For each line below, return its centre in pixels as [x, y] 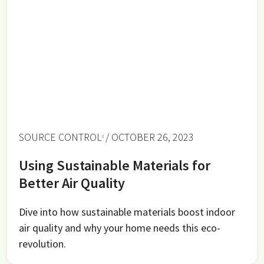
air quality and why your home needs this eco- [120, 227]
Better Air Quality [72, 183]
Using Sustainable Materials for [115, 165]
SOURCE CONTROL [61, 137]
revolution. [43, 243]
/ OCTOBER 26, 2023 [150, 137]
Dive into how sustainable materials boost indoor [127, 212]
